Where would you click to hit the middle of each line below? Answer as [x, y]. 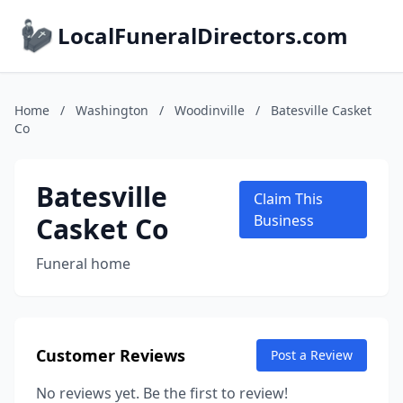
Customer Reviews [111, 355]
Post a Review [312, 355]
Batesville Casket [321, 110]
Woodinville [210, 110]
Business [283, 220]
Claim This [288, 199]
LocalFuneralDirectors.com [203, 36]
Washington [112, 110]
